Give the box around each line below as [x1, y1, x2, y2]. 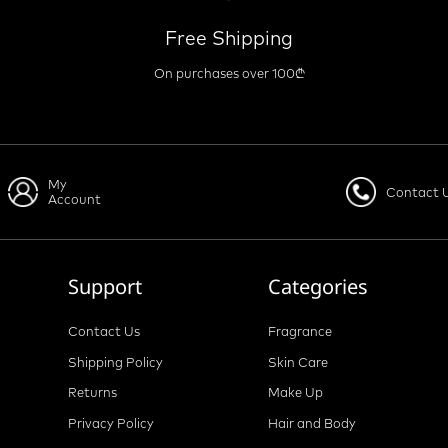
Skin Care [267, 353, 328, 370]
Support [68, 273, 143, 301]
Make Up [267, 384, 323, 401]
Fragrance [267, 323, 332, 340]
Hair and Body [267, 414, 356, 431]
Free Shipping [165, 26, 293, 51]
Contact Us [68, 323, 141, 340]
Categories [267, 273, 368, 301]
